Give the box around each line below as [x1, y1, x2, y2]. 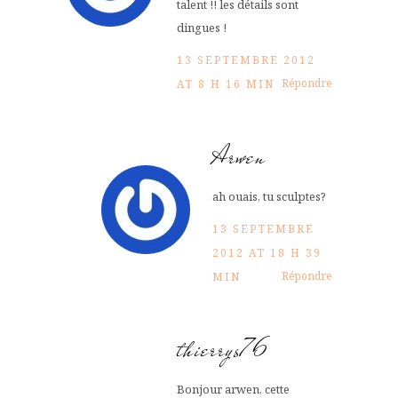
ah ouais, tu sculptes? [212, 187, 326, 204]
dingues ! [177, 19, 227, 36]
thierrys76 [177, 330, 271, 368]
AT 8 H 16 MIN [177, 76, 275, 92]
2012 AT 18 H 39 [212, 244, 322, 260]
